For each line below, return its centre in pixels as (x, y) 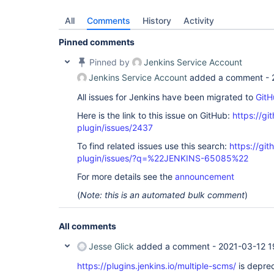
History (157, 20)
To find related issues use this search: (153, 146)
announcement (205, 176)
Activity (199, 20)
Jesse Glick (111, 246)
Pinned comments (97, 42)
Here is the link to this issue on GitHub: (155, 115)
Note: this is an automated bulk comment (162, 195)
